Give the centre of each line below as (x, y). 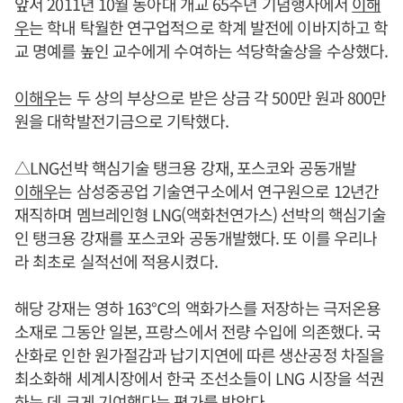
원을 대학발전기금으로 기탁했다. (121, 121)
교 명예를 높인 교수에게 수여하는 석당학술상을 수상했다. (201, 50)
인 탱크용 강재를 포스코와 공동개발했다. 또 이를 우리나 (196, 237)
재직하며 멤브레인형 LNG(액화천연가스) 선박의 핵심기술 (201, 214)
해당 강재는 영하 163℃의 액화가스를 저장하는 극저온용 (198, 308)
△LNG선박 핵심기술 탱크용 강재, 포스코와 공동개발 (185, 167)
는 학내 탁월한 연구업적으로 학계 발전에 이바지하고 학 (209, 27)
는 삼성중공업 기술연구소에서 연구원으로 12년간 (218, 191)
